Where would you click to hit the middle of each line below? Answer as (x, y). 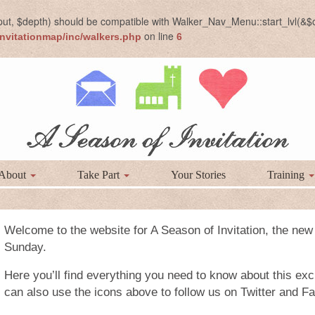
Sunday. (25, 247)
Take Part (99, 175)
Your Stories (198, 175)
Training (287, 175)
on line (159, 36)
